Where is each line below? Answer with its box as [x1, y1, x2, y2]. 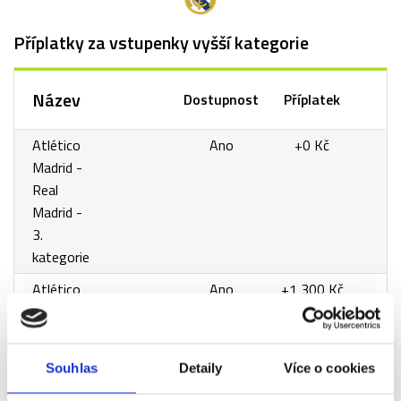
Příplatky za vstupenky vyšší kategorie [13, 29, 309, 57]
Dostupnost [183, 89, 259, 111]
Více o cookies [283, 360, 376, 375]
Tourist [32, 368, 76, 390]
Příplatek [284, 89, 340, 111]
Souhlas [46, 360, 98, 375]
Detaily [178, 360, 223, 375]
